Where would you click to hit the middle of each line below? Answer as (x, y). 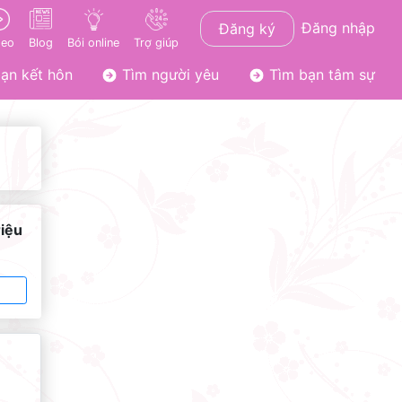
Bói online (93, 42)
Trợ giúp (156, 42)
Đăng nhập (338, 27)
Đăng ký (247, 28)
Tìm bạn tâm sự (319, 74)
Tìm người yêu (169, 74)
